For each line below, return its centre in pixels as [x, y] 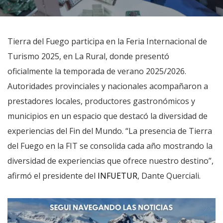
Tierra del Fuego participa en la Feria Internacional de [107, 41]
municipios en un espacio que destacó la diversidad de [108, 116]
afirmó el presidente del [53, 176]
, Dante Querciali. [169, 176]
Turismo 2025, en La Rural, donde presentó [88, 56]
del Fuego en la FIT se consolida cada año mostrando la [110, 146]
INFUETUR [117, 176]
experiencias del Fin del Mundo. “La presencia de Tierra [110, 131]
